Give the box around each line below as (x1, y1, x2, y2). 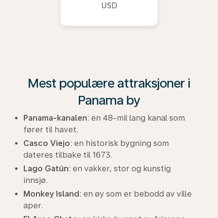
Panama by (77, 92, 141, 108)
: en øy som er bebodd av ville (79, 189, 192, 199)
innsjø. (23, 175, 48, 185)
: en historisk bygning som (70, 138, 169, 148)
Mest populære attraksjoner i (28, 75, 190, 91)
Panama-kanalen (23, 113, 87, 123)
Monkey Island (23, 189, 79, 199)
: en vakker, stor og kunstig (69, 163, 171, 173)
